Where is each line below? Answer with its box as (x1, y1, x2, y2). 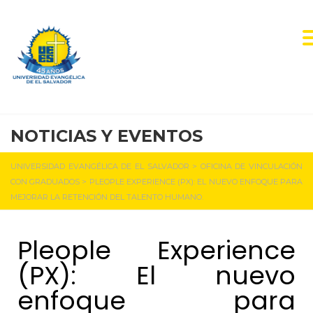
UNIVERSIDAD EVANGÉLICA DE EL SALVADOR (10, 161, 189, 171)
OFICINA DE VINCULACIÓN (200, 161, 303, 171)
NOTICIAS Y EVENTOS (10, 126, 203, 146)
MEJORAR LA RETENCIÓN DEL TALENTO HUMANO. (10, 192, 203, 202)
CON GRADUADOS (10, 177, 80, 187)
